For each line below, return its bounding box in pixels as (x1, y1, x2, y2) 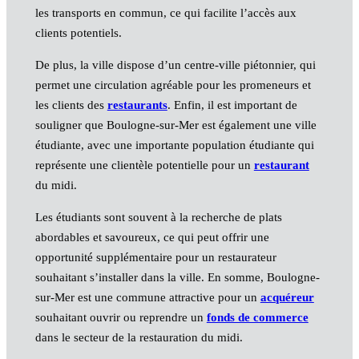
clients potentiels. (34, 26, 122, 39)
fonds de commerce (206, 310, 309, 324)
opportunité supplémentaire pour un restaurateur (34, 250, 276, 264)
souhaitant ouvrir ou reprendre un (34, 310, 207, 324)
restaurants (107, 98, 167, 111)
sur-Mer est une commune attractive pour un (34, 290, 260, 304)
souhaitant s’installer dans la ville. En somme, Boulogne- (34, 270, 320, 284)
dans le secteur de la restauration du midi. (34, 330, 243, 344)
